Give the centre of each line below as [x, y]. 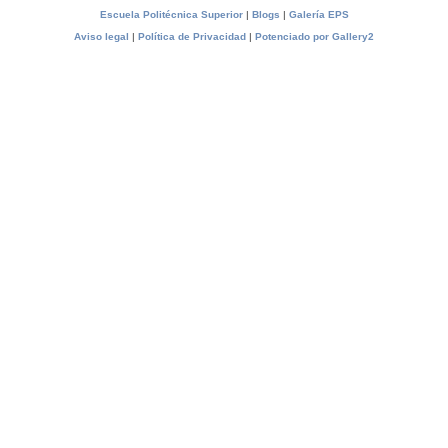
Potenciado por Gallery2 [314, 37]
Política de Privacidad [192, 37]
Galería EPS [318, 15]
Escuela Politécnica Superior [171, 15]
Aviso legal [101, 37]
